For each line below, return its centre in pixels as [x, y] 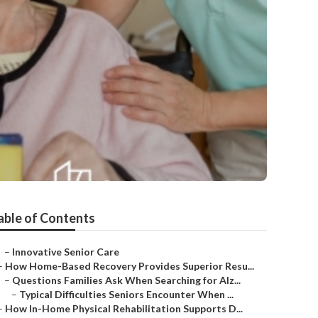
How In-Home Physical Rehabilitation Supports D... [124, 308]
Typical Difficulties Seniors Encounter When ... [126, 294]
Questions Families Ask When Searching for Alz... [126, 280]
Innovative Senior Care [66, 252]
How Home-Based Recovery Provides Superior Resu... [130, 266]
